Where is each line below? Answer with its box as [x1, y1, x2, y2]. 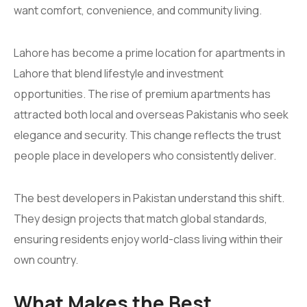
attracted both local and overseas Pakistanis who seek [14, 107, 288, 122]
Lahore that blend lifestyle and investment [14, 66, 223, 81]
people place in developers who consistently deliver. [14, 148, 276, 163]
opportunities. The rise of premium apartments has [14, 86, 271, 101]
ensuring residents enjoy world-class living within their [14, 232, 283, 247]
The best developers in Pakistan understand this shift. [14, 191, 284, 206]
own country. [14, 252, 78, 267]
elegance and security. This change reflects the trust [14, 127, 281, 143]
